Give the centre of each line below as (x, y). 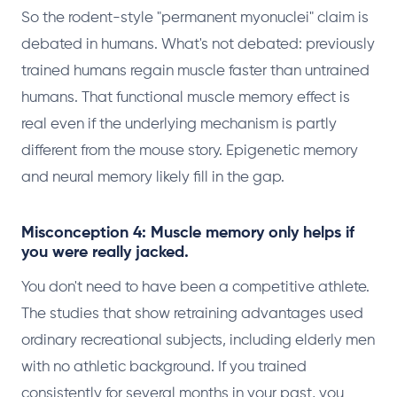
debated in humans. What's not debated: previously (198, 45)
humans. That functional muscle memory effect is (186, 98)
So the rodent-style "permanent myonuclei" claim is (195, 18)
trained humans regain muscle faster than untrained (195, 71)
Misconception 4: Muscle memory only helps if (188, 233)
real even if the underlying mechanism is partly (179, 125)
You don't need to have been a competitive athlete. (195, 288)
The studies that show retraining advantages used (192, 314)
